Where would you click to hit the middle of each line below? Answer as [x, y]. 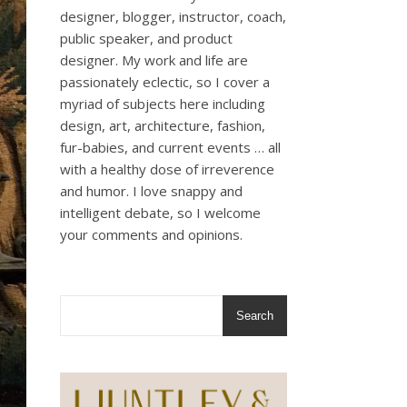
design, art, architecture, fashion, [163, 125]
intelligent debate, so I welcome [160, 213]
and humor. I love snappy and [151, 191]
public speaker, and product [146, 38]
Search [255, 316]
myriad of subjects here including [163, 104]
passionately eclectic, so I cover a [165, 82]
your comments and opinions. [151, 234]
